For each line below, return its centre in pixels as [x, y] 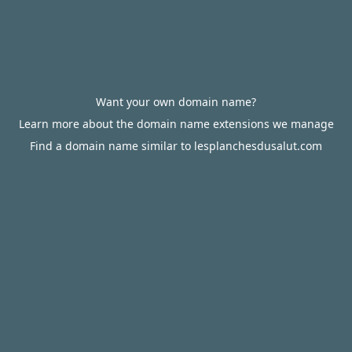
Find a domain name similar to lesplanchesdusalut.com [176, 146]
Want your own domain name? [176, 102]
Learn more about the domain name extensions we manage [176, 124]
